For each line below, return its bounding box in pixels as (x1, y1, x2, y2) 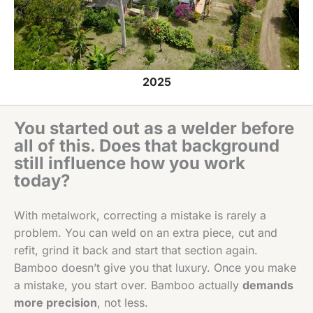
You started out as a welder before (14, 118, 294, 139)
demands (242, 278, 293, 293)
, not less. (97, 296, 148, 310)
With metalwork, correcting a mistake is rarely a (14, 208, 266, 223)
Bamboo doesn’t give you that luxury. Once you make (14, 261, 296, 275)
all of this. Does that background (14, 136, 279, 156)
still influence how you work (14, 153, 245, 174)
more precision (14, 296, 97, 310)
